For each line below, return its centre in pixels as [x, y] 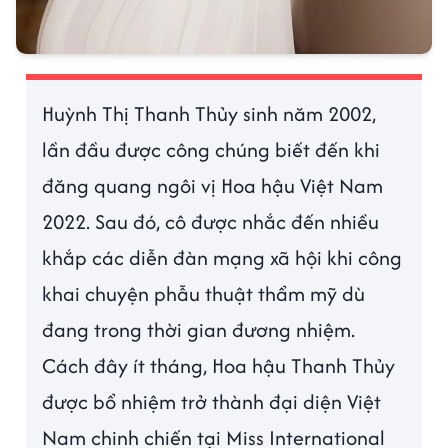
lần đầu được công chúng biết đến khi [211, 150]
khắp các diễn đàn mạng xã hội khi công [222, 258]
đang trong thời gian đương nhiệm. [199, 330]
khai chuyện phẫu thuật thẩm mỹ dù [204, 294]
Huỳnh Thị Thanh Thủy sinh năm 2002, [209, 114]
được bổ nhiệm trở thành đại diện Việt [212, 402]
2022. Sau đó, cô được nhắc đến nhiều [211, 222]
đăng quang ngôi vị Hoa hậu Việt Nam [213, 186]
